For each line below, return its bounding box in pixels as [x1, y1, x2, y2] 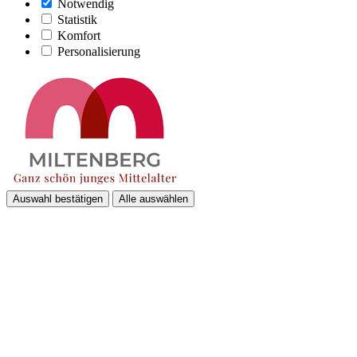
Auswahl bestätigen [13, 192, 103, 205]
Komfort [57, 28, 100, 42]
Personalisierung [57, 44, 140, 58]
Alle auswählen [119, 192, 188, 205]
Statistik [57, 12, 97, 26]
